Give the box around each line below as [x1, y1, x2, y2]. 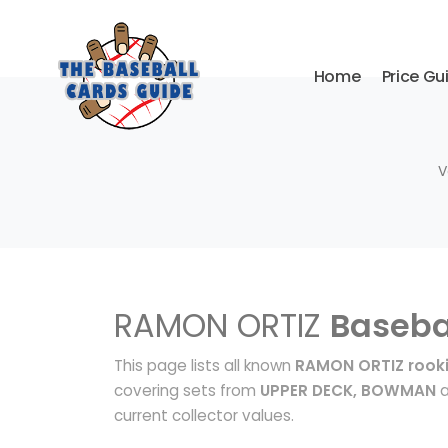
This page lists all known [114, 355, 295, 376]
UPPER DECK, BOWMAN [260, 380, 436, 401]
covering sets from [114, 380, 260, 401]
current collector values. [114, 405, 294, 426]
